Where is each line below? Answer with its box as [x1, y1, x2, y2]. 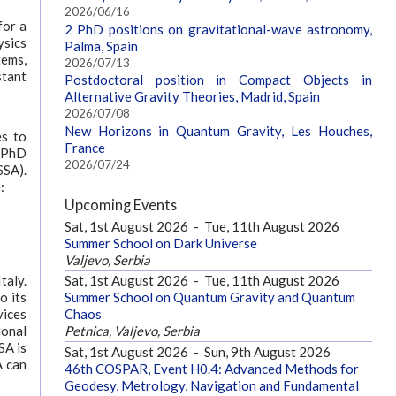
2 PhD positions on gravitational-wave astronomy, [64, 20, 373, 37]
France [64, 139, 105, 156]
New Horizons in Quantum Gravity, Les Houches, [64, 122, 373, 139]
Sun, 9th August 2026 [203, 343, 331, 360]
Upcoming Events [64, 195, 177, 213]
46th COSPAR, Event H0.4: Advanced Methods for [64, 360, 359, 377]
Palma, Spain [64, 37, 138, 54]
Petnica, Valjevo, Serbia [64, 323, 200, 339]
